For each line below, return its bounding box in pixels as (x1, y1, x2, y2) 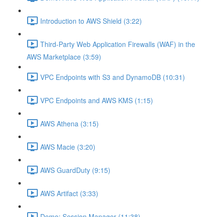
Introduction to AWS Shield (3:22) (40, 15, 142, 26)
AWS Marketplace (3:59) (27, 52, 101, 62)
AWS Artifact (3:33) (40, 188, 98, 198)
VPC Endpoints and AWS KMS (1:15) (40, 95, 153, 105)
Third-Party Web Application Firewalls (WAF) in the (40, 39, 195, 49)
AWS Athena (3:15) (40, 118, 99, 128)
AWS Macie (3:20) (40, 141, 95, 152)
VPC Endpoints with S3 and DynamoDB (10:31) (40, 72, 185, 82)
